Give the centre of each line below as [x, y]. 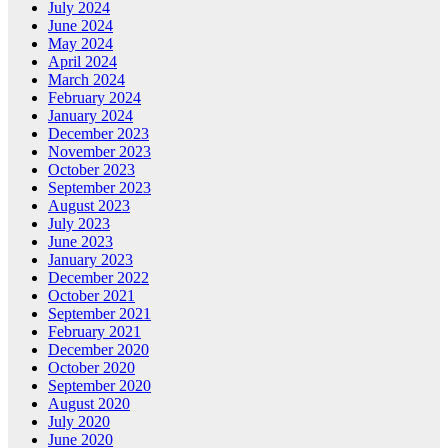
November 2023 [99, 151]
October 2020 [91, 367]
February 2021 [94, 331]
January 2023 [90, 259]
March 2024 [86, 79]
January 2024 [90, 115]
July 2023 [79, 223]
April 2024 [82, 61]
